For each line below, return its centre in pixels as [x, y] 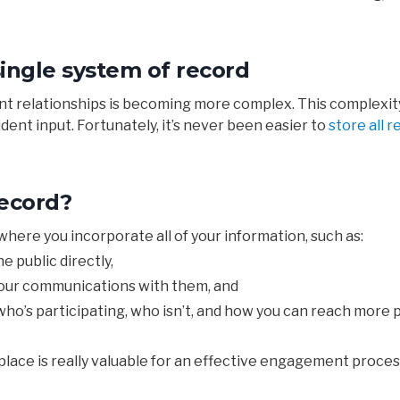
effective [227, 361]
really [70, 361]
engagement [306, 361]
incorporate [113, 236]
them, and [206, 286]
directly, [87, 261]
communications [80, 286]
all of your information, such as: [260, 236]
